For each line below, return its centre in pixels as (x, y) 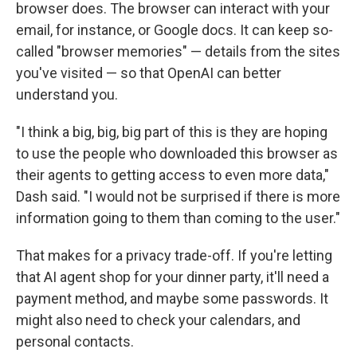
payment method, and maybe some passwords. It (172, 298)
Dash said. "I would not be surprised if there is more (178, 196)
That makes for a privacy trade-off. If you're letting (174, 255)
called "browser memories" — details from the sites (178, 51)
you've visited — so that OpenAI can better (149, 73)
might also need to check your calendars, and (158, 320)
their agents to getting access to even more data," (173, 175)
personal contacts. (75, 341)
